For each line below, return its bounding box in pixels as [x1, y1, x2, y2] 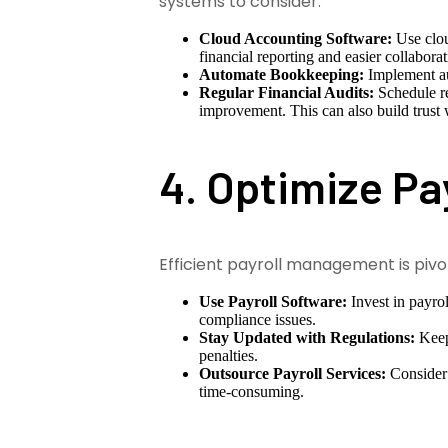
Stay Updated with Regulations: [199, 328, 416, 346]
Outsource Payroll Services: [199, 364, 387, 382]
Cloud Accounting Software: [199, 29, 393, 47]
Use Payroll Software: [199, 292, 348, 310]
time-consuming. [199, 382, 305, 400]
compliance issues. [199, 310, 317, 328]
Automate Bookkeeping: [199, 65, 365, 83]
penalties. [199, 346, 259, 364]
